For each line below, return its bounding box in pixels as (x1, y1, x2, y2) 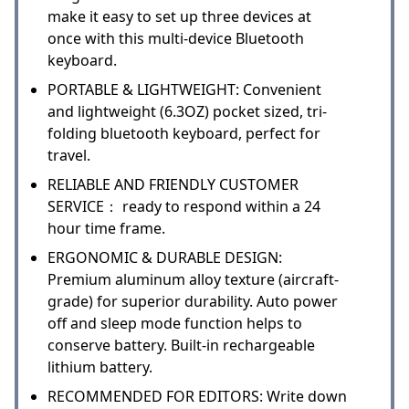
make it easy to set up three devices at (47, 5, 311, 26)
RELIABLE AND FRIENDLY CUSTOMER (47, 173, 299, 194)
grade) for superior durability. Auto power (47, 290, 338, 311)
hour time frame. (47, 217, 165, 238)
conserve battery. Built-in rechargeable (47, 334, 315, 355)
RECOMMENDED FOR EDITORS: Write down (47, 385, 347, 406)
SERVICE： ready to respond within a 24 (47, 195, 320, 216)
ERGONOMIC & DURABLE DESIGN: (47, 246, 282, 267)
